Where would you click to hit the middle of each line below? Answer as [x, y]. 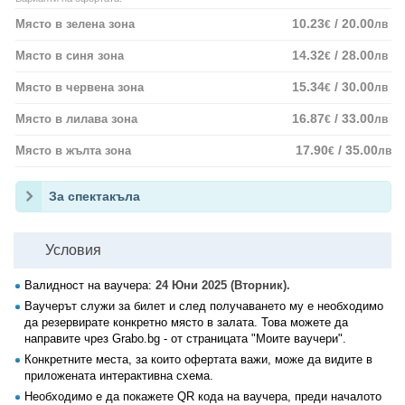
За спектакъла [94, 196]
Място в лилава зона [76, 119]
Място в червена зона [80, 87]
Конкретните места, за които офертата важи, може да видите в [198, 359]
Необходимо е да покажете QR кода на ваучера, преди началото [203, 396]
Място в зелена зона [75, 24]
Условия [73, 250]
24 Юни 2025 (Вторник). [223, 285]
